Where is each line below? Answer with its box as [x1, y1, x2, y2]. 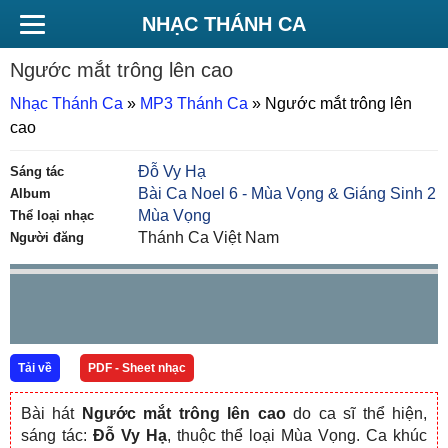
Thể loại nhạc [10, 208, 94, 223]
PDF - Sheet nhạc [88, 361, 186, 375]
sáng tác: [21, 427, 93, 444]
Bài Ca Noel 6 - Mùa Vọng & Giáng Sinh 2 [138, 185, 437, 202]
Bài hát [21, 405, 82, 422]
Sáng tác [10, 164, 64, 179]
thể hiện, [362, 405, 428, 422]
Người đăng [10, 230, 84, 245]
